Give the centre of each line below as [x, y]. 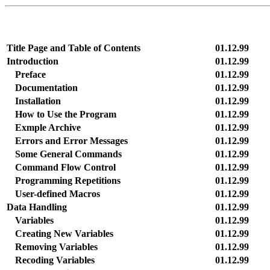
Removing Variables [56, 247]
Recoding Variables [55, 260]
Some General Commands [68, 154]
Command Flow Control [65, 167]
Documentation [46, 88]
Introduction [33, 61]
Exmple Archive [48, 127]
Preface [30, 74]
